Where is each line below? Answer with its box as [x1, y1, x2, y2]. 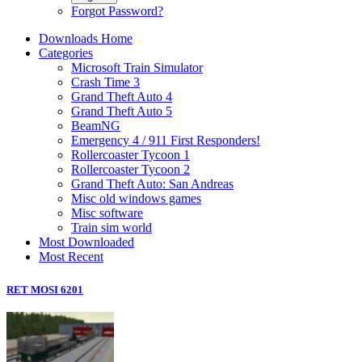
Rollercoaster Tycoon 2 [71, 162, 190, 176]
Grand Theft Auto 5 [71, 104, 172, 118]
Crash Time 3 [71, 75, 140, 89]
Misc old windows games [71, 192, 201, 205]
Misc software [71, 206, 143, 220]
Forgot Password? [71, 4, 163, 18]
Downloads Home [39, 32, 133, 45]
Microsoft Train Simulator [71, 61, 203, 74]
